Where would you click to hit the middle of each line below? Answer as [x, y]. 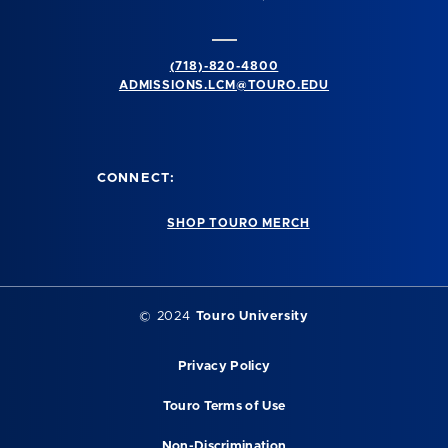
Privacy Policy [224, 367]
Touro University [252, 317]
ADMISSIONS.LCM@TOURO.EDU [224, 84]
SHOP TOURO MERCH [238, 223]
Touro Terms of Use [224, 407]
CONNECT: [136, 178]
